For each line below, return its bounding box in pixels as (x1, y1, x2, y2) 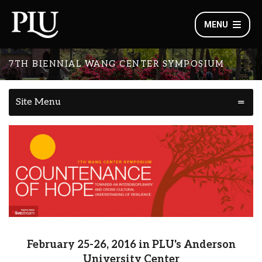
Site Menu (16, 96, 61, 108)
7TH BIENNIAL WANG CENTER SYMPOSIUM (9, 59, 224, 69)
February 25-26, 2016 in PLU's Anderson (26, 238, 236, 251)
